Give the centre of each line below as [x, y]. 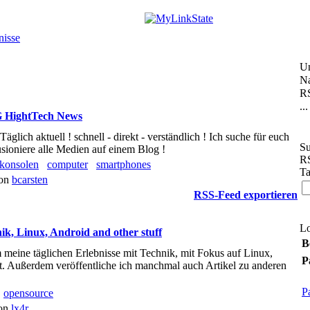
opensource [28, 293]
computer [67, 164]
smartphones [124, 164]
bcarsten [30, 180]
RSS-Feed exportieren [246, 195]
